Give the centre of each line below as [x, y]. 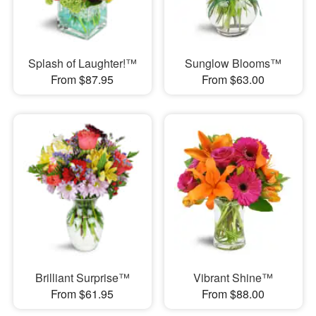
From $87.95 [83, 80]
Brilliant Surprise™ [82, 277]
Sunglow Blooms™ [233, 63]
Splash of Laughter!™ [82, 63]
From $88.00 [233, 293]
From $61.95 [83, 293]
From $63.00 [233, 80]
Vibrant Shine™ [233, 277]
